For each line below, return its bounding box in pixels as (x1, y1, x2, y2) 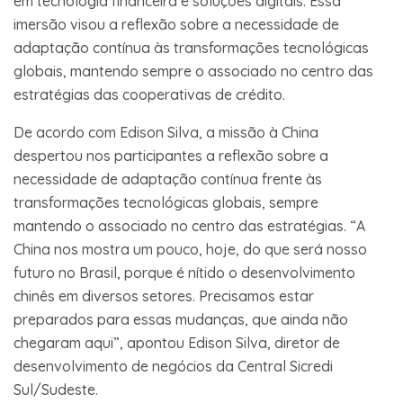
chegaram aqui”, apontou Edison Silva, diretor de (13, 333, 340, 352)
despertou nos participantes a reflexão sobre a (13, 146, 328, 165)
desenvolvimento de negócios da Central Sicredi (13, 356, 333, 375)
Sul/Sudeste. (13, 380, 102, 399)
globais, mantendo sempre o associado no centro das (13, 61, 373, 80)
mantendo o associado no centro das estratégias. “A (13, 216, 365, 235)
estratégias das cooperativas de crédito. (13, 85, 289, 103)
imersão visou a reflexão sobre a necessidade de (13, 14, 339, 33)
